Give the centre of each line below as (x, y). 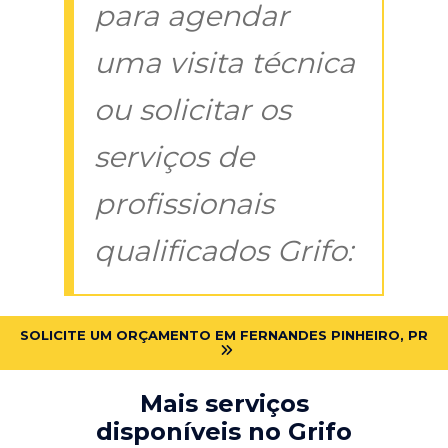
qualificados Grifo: (223, 250)
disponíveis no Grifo (224, 431)
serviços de (174, 156)
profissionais (184, 203)
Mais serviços (224, 403)
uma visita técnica (224, 62)
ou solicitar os (192, 109)
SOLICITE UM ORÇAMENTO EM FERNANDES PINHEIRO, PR (224, 334)
